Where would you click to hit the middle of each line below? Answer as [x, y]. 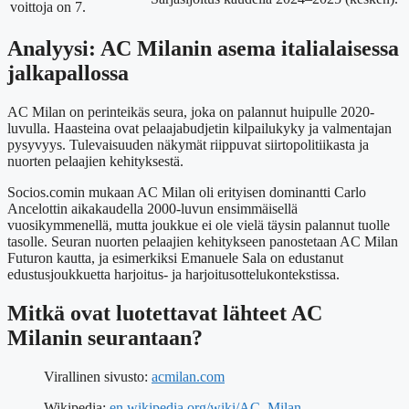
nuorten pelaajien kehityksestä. [95, 161]
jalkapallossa [68, 73]
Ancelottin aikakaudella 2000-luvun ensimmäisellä [152, 208]
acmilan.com [188, 376]
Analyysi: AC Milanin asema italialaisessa [203, 48]
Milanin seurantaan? [105, 337]
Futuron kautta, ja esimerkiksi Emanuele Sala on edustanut [175, 257]
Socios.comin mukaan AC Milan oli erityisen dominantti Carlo [187, 192]
